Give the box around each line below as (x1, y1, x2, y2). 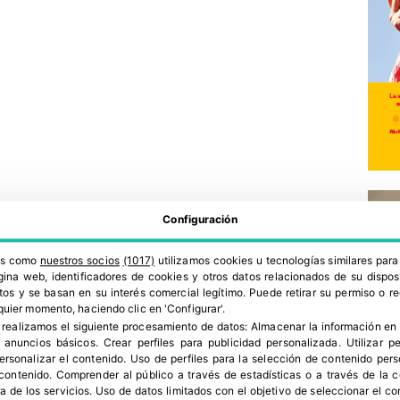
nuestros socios (39, 253, 120, 267)
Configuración (162, 212, 237, 226)
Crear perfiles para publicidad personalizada (103, 336, 338, 350)
